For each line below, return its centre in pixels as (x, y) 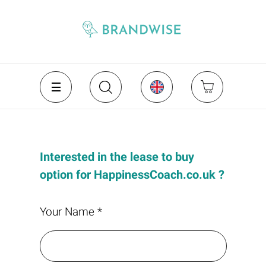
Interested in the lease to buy (117, 157)
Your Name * (71, 212)
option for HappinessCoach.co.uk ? (132, 175)
